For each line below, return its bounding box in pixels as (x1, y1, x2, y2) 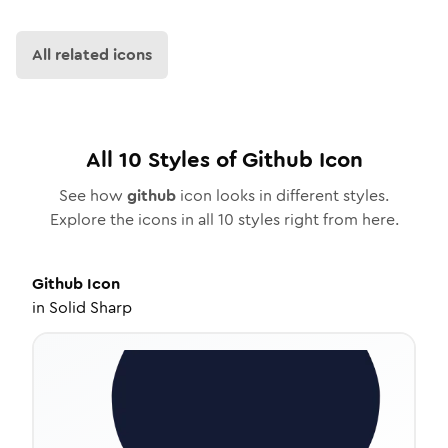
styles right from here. (233, 208, 399, 231)
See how (59, 184, 127, 207)
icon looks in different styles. (176, 184, 389, 207)
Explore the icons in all (49, 208, 218, 231)
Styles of (141, 144, 242, 175)
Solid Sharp (49, 296, 132, 319)
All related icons (32, 43, 152, 66)
